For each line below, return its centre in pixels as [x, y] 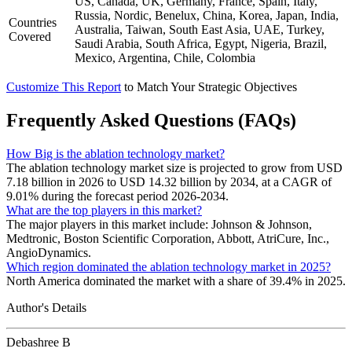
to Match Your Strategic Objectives [211, 87]
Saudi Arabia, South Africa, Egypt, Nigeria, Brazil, [201, 44]
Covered [30, 37]
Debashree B [38, 343]
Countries [33, 23]
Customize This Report [64, 87]
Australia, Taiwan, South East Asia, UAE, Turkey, [200, 30]
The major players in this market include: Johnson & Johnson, [159, 225]
